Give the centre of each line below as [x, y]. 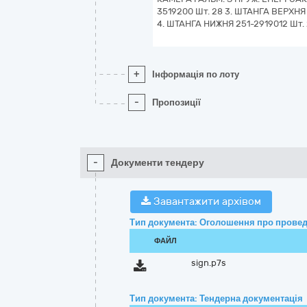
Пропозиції [176, 102]
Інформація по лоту [196, 74]
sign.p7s [209, 263]
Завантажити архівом [206, 201]
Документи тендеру [158, 163]
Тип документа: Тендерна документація [216, 298]
